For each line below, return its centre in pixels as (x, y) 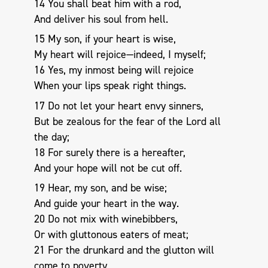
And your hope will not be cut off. (108, 168)
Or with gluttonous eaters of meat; (111, 235)
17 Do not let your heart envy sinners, (118, 106)
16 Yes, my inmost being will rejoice (114, 70)
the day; (51, 137)
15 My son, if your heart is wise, (105, 39)
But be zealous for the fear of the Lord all (127, 121)
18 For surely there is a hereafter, (109, 152)
